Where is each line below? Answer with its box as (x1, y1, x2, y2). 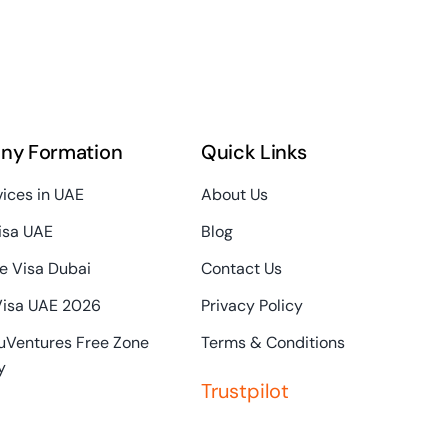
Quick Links (200, 138, 307, 165)
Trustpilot (200, 377, 289, 404)
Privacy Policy (200, 294, 303, 316)
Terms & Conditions (200, 331, 345, 353)
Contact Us (200, 257, 282, 279)
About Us (200, 183, 268, 205)
